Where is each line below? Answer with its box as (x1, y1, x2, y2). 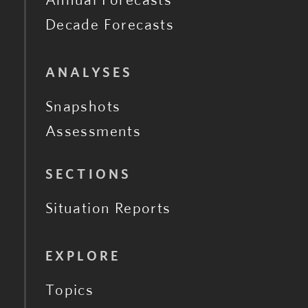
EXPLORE (45, 249, 121, 263)
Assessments (45, 123, 142, 139)
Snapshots (45, 98, 121, 114)
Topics (45, 282, 94, 298)
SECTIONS (45, 167, 132, 181)
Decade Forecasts (45, 16, 175, 32)
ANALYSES (45, 65, 133, 80)
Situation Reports (45, 200, 171, 216)
